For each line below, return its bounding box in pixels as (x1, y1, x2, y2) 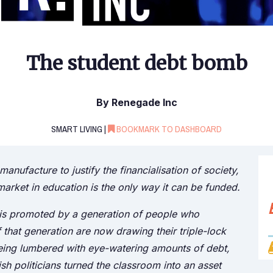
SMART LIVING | (51, 121, 108, 138)
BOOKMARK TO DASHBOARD (115, 121, 222, 138)
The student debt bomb (26, 51, 247, 76)
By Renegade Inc (96, 96, 177, 109)
